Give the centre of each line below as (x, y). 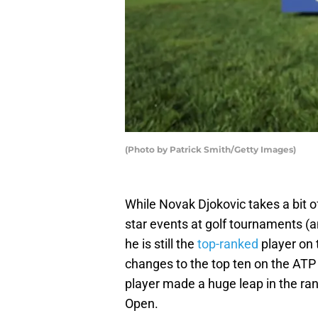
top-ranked (228, 244)
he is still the (161, 244)
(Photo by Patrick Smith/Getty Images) (210, 150)
